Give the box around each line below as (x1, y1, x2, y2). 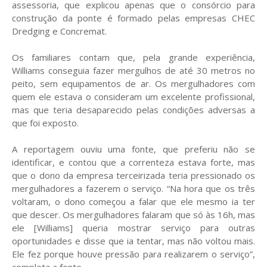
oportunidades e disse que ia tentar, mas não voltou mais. (12, 234, 255, 247)
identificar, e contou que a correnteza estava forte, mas (12, 156, 255, 168)
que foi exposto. (12, 116, 81, 129)
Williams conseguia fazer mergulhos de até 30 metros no (12, 64, 255, 76)
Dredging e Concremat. (12, 24, 107, 37)
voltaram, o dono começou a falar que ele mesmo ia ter (12, 195, 255, 207)
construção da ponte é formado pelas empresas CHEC (12, 11, 255, 24)
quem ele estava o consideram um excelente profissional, (12, 90, 255, 103)
